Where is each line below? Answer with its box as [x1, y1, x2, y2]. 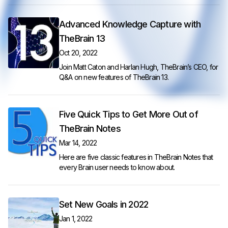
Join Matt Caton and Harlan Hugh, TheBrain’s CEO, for [59, 63, 218, 71]
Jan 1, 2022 [59, 214, 93, 223]
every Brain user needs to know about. [59, 163, 175, 172]
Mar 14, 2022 [59, 138, 97, 147]
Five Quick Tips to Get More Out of [59, 109, 198, 120]
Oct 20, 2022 [59, 48, 98, 57]
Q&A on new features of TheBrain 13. [59, 73, 168, 81]
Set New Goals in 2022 [59, 199, 149, 210]
